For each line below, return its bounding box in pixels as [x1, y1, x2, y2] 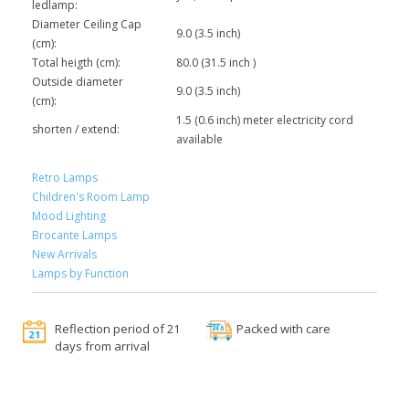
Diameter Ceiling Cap [32, 16, 142, 33]
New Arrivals [32, 246, 97, 263]
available [176, 131, 223, 148]
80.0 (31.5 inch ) [176, 55, 256, 71]
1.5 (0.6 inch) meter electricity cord [176, 112, 353, 129]
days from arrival [55, 338, 150, 355]
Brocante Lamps [32, 227, 117, 244]
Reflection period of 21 [55, 320, 180, 338]
